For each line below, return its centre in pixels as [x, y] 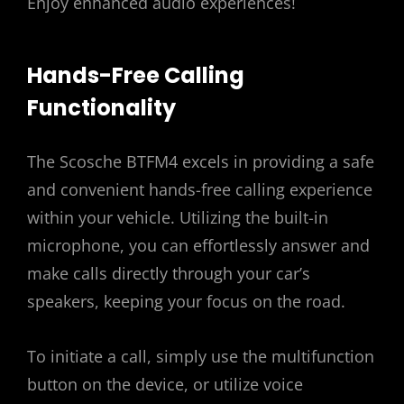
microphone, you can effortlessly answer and [198, 246]
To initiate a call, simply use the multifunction [201, 357]
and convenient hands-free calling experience [200, 190]
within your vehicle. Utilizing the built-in [178, 218]
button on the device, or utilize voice [165, 385]
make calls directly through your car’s [169, 274]
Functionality [101, 108]
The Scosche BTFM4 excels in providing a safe [201, 162]
